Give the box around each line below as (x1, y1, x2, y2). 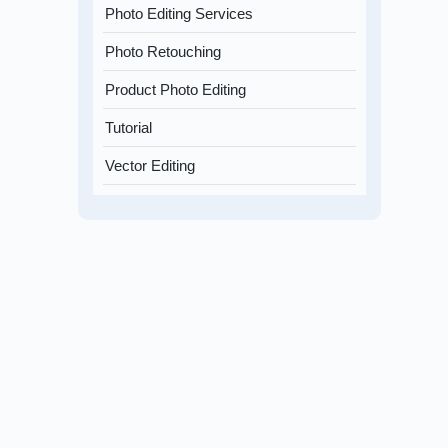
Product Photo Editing (105, 81, 247, 99)
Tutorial (105, 119, 153, 137)
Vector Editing (105, 157, 196, 175)
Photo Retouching (105, 43, 222, 61)
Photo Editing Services (105, 5, 254, 23)
